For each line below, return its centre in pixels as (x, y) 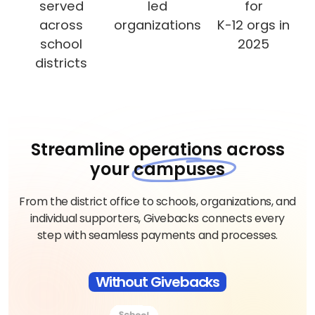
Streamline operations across (157, 149)
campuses (179, 169)
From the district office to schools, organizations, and (157, 201)
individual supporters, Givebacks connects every (157, 218)
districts (62, 63)
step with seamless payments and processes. (157, 235)
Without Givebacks (157, 282)
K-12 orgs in (254, 25)
